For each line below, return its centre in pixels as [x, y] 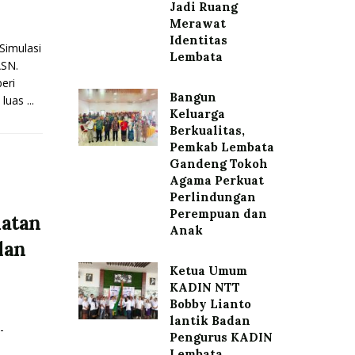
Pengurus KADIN [221, 337]
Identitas [198, 40]
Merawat [197, 23]
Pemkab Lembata [221, 147]
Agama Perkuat [216, 180]
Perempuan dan [218, 214]
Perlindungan [212, 197]
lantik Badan [210, 321]
